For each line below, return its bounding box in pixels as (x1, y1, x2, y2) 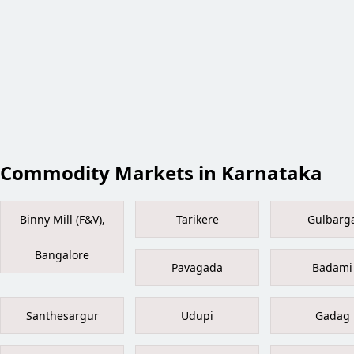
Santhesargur (25, 308, 99, 324)
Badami (312, 260, 352, 276)
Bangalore (35, 247, 89, 263)
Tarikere (175, 212, 219, 228)
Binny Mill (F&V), (19, 212, 105, 228)
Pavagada (171, 260, 223, 276)
